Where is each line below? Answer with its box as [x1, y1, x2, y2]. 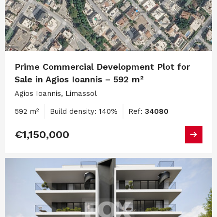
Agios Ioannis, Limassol [15, 89, 97, 98]
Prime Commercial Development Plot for [15, 61, 190, 72]
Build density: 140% [50, 107, 118, 116]
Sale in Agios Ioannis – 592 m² [15, 74, 144, 84]
